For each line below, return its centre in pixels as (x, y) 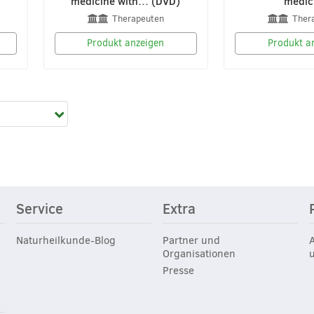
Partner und (191, 240)
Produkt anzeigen (126, 43)
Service (39, 209)
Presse (178, 271)
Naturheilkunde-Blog (66, 240)
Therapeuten (138, 19)
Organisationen (199, 254)
